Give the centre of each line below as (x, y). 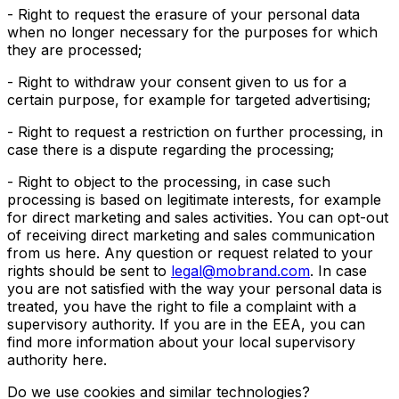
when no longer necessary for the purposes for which (192, 32)
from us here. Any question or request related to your (190, 253)
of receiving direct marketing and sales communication (191, 235)
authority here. (57, 360)
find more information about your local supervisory (181, 342)
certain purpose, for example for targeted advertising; (189, 100)
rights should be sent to (89, 271)
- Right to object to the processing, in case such (169, 182)
